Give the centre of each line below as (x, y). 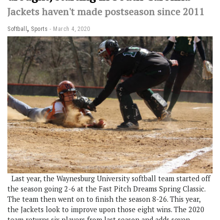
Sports (39, 29)
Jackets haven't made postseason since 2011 (106, 12)
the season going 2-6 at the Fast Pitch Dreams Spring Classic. (106, 189)
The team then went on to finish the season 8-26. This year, (104, 199)
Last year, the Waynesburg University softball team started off (109, 178)
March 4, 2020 (72, 29)
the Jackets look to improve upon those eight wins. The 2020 (106, 209)
